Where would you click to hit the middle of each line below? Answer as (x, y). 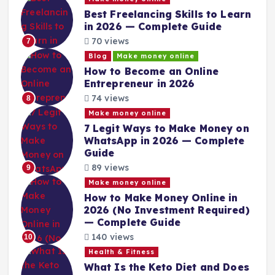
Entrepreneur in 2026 (139, 83)
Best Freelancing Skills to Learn (168, 14)
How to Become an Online (151, 71)
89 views (109, 168)
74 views (109, 99)
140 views (111, 237)
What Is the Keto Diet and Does (166, 267)
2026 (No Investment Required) (167, 210)
